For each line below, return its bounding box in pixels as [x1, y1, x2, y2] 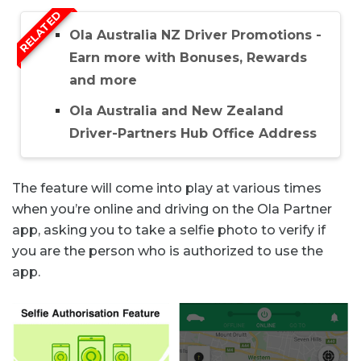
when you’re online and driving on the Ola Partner [12, 201, 332, 217]
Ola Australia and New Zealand [69, 103, 284, 118]
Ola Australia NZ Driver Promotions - [69, 27, 322, 43]
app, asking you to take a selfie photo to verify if [12, 222, 326, 238]
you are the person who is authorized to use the [12, 243, 323, 259]
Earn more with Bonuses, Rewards [69, 50, 307, 65]
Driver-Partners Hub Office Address [69, 126, 317, 141]
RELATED [16, 7, 64, 56]
